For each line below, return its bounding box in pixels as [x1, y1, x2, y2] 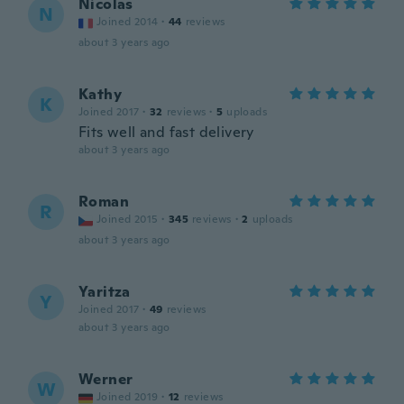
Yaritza [78, 282, 131, 301]
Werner [78, 370, 133, 389]
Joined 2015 [96, 212, 159, 226]
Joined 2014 [96, 14, 159, 29]
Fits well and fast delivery [78, 123, 254, 142]
